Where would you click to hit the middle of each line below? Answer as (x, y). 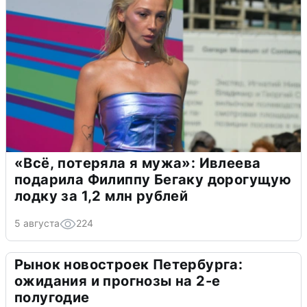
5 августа (37, 223)
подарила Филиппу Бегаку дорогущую (153, 179)
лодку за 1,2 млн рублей (101, 196)
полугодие (52, 297)
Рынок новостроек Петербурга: (129, 264)
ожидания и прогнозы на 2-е (118, 281)
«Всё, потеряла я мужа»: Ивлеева (138, 163)
